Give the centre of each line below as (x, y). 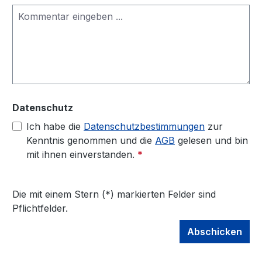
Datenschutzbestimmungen (144, 126)
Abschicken (215, 232)
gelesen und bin (211, 140)
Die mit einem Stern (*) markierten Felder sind (114, 194)
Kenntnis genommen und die (91, 140)
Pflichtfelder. (40, 208)
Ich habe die (55, 126)
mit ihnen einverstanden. (82, 154)
